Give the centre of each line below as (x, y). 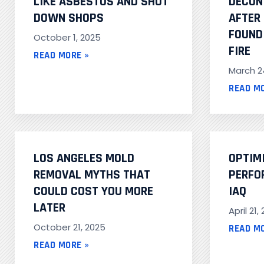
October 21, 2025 (70, 227)
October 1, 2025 (67, 38)
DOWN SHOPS (69, 19)
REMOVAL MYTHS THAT (92, 175)
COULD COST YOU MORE (93, 192)
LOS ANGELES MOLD (84, 159)
